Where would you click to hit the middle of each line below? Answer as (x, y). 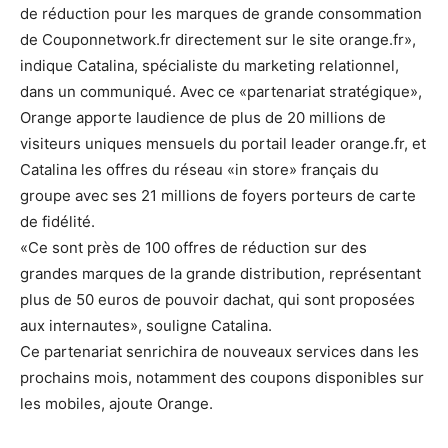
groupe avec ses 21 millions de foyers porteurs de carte (218, 195)
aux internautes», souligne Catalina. (146, 325)
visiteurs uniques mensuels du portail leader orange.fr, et (223, 143)
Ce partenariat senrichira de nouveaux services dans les (219, 351)
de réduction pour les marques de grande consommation (221, 13)
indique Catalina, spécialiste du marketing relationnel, (209, 65)
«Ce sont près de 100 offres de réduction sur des (193, 247)
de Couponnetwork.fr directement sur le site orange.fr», (218, 39)
